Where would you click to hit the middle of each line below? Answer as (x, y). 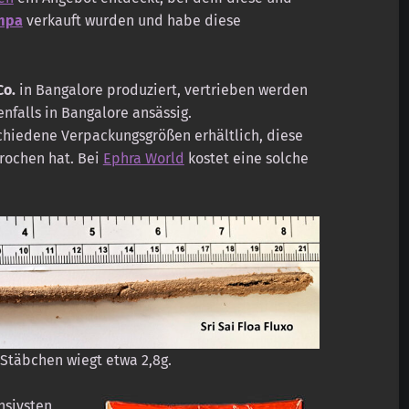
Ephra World (143, 159)
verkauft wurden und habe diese (131, 21)
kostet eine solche (246, 159)
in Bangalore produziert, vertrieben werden (161, 90)
